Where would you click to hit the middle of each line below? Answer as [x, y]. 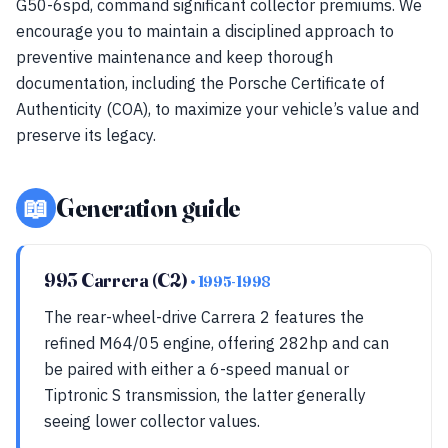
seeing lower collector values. [152, 421]
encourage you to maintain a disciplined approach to [205, 31]
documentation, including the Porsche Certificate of [200, 83]
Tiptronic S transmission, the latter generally [205, 395]
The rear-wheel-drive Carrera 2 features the [204, 317]
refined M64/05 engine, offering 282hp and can [216, 343]
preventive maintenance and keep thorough [174, 57]
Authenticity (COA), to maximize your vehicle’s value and [217, 109]
